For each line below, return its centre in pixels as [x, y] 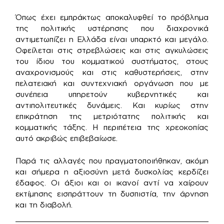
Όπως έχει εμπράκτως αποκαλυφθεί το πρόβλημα [112, 17]
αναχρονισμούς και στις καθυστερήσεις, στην [112, 72]
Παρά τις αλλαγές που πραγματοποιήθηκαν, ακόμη [112, 160]
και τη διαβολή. [44, 204]
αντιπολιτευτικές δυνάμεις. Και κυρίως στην [112, 105]
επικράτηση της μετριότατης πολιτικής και [112, 116]
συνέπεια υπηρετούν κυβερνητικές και [112, 94]
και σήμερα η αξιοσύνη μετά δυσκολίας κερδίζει [112, 171]
